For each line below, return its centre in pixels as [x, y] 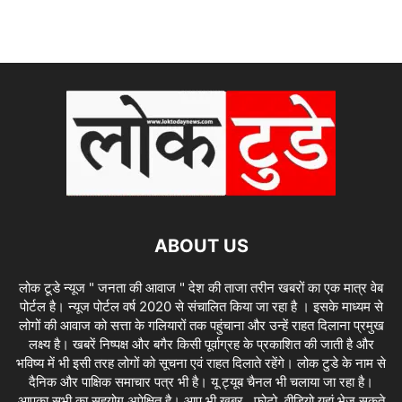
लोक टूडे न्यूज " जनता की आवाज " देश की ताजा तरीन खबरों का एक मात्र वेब [201, 287]
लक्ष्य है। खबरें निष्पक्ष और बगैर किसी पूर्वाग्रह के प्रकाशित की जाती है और [201, 344]
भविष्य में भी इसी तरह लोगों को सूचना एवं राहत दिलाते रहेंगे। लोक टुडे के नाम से [201, 363]
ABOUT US [201, 245]
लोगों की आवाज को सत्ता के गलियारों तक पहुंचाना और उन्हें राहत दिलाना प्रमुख [201, 325]
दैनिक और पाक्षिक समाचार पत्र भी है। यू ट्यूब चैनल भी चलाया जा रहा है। [201, 381]
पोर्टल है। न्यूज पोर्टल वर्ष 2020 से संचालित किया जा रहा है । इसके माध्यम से [201, 306]
